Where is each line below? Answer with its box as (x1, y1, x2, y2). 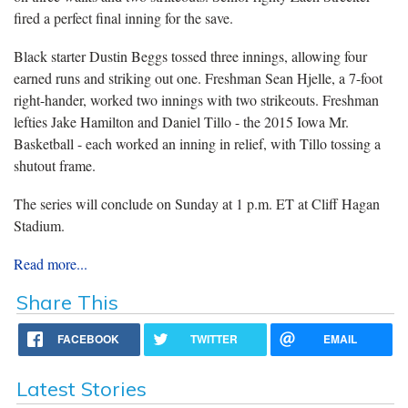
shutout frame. (14, 156, 96, 175)
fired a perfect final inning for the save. (14, 8, 233, 27)
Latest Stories (15, 376, 147, 402)
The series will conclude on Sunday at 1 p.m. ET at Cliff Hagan (14, 194, 380, 213)
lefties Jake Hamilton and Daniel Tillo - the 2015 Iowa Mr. (14, 112, 349, 131)
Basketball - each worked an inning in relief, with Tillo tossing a (14, 134, 381, 153)
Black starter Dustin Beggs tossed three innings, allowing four (14, 46, 367, 66)
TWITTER (190, 331, 239, 347)
